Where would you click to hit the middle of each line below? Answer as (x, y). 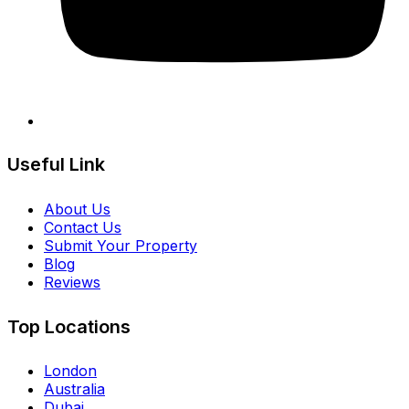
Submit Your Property (121, 246)
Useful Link (56, 165)
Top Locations (69, 326)
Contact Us (83, 228)
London (70, 371)
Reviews (72, 283)
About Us (77, 210)
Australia (74, 389)
